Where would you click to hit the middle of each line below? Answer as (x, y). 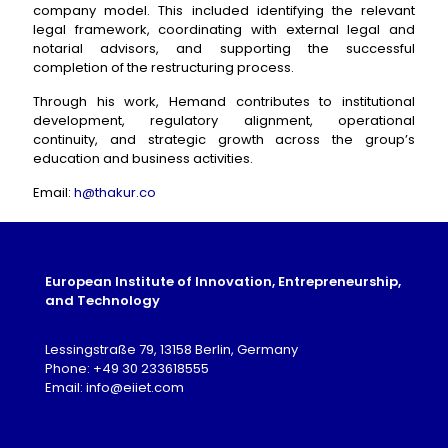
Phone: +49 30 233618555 (127, 368)
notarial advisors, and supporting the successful (224, 48)
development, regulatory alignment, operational (224, 120)
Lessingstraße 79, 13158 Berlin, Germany (171, 349)
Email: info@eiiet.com (114, 387)
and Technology (102, 300)
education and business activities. (143, 158)
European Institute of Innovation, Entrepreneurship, (223, 281)
